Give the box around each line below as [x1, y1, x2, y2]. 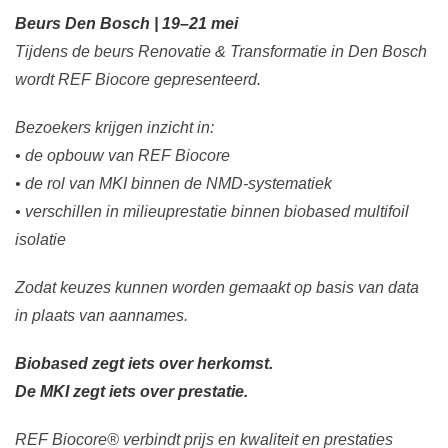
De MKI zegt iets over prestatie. [15, 383, 248, 401]
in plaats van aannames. [15, 307, 188, 325]
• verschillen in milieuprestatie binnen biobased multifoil [15, 203, 409, 221]
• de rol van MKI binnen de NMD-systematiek [15, 175, 332, 193]
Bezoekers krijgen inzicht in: [15, 119, 214, 137]
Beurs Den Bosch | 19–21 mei [15, 15, 238, 33]
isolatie [15, 231, 66, 249]
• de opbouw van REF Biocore [15, 147, 230, 165]
